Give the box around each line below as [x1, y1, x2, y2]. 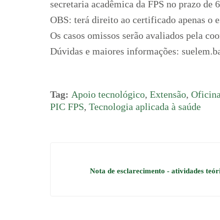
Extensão [150, 88, 186, 100]
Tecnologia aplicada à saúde [89, 101, 201, 112]
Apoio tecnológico [71, 88, 145, 100]
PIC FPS [50, 101, 84, 112]
